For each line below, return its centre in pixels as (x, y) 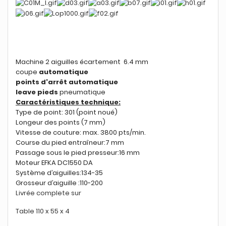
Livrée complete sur (49, 193)
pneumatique (82, 92)
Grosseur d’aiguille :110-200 (59, 183)
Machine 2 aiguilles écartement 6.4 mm (82, 62)
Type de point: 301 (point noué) (67, 112)
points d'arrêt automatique (68, 82)
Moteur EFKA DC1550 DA (54, 162)
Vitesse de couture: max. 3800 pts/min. (81, 132)
